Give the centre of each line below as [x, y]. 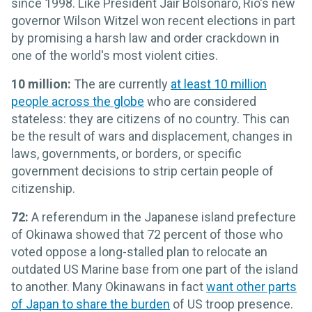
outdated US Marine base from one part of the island [155, 269]
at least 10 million [219, 84]
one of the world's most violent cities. [115, 55]
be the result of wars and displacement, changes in [152, 136]
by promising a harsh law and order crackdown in [145, 38]
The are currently [122, 84]
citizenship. [43, 188]
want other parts [251, 286]
